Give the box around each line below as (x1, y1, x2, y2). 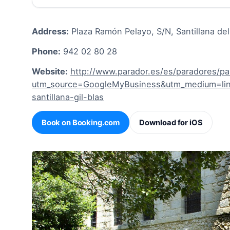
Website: (32, 66, 68, 77)
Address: (32, 26, 69, 36)
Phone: (32, 46, 61, 56)
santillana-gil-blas (32, 92, 104, 103)
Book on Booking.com (41, 118, 120, 127)
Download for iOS (139, 118, 203, 127)
